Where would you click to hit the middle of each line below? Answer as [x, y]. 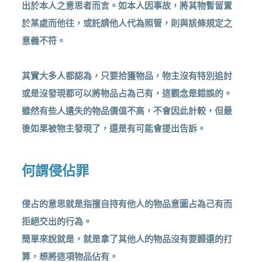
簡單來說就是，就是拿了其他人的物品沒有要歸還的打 [127, 239]
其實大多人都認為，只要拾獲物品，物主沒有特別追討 [127, 76]
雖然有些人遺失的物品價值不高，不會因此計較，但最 [127, 111]
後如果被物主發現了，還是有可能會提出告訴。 [114, 128]
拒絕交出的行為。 [57, 221]
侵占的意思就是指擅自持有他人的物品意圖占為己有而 [127, 204]
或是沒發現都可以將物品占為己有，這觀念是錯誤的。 [127, 93]
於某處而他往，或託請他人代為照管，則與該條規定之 [127, 23]
